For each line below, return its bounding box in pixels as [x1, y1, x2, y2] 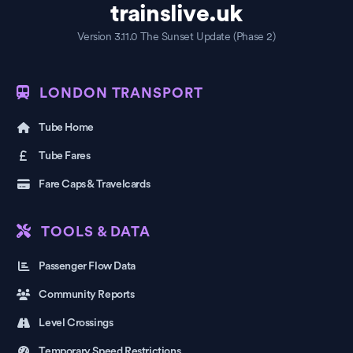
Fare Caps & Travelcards [39, 179, 150, 190]
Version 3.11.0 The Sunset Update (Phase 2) [77, 29, 276, 43]
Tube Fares [39, 150, 91, 162]
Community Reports [39, 289, 135, 300]
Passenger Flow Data [39, 261, 136, 272]
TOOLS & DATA [41, 225, 151, 239]
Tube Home [39, 122, 94, 133]
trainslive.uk [110, 2, 243, 26]
